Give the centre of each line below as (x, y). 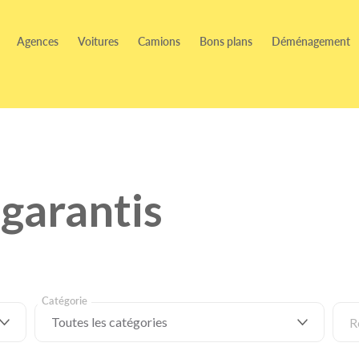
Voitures (98, 41)
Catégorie (65, 301)
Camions (159, 41)
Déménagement (311, 41)
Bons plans (226, 41)
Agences (38, 41)
